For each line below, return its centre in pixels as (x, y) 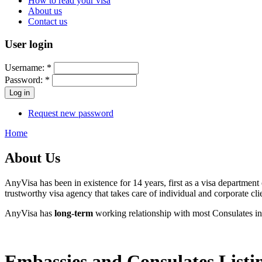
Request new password (71, 113)
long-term (75, 213)
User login (29, 44)
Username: (26, 67)
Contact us (48, 22)
